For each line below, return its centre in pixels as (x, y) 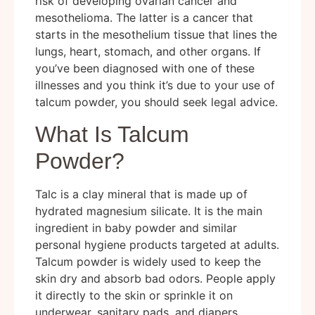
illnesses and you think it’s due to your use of (155, 85)
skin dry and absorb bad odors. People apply (155, 278)
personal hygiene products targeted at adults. (157, 244)
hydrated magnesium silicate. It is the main (149, 211)
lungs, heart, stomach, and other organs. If (148, 52)
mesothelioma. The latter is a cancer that (144, 18)
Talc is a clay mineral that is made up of (141, 194)
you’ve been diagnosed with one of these (145, 69)
